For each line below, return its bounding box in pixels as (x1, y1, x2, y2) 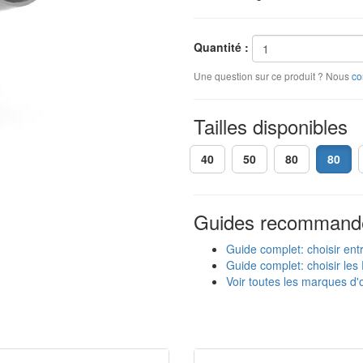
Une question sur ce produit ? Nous (194, 69, 352, 83)
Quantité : (194, 38, 249, 55)
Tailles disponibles (194, 112, 348, 140)
